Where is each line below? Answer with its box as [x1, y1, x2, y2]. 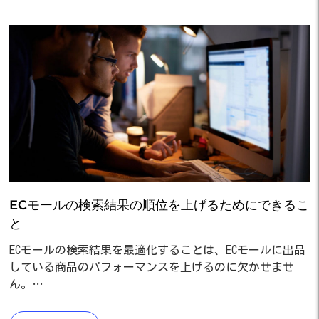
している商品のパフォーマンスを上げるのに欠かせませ [9, 261, 294, 273]
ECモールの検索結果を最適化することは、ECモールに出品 [9, 244, 305, 256]
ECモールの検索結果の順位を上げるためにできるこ [9, 197, 309, 213]
